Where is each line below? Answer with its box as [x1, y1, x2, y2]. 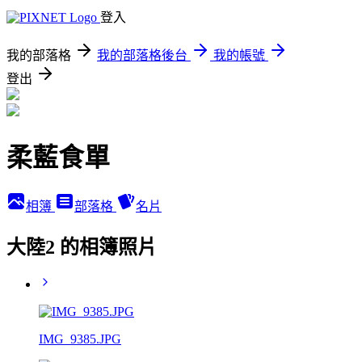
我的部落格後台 [97, 48, 187, 62]
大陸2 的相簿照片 [6, 236, 157, 258]
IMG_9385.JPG [39, 331, 121, 346]
